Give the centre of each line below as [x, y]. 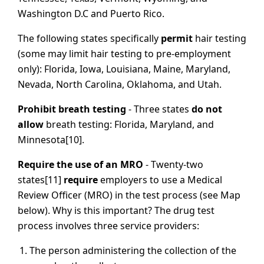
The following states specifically [89, 38]
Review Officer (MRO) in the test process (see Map [129, 195]
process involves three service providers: [108, 225]
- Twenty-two [173, 164]
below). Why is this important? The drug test [116, 210]
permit [177, 38]
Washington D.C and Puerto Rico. [91, 13]
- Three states [159, 109]
